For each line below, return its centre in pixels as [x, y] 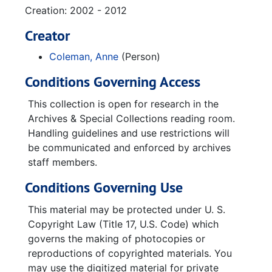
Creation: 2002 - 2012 [76, 10]
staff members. [63, 162]
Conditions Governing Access [113, 82]
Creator [47, 36]
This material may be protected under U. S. [127, 209]
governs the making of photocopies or [117, 239]
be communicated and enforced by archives [129, 148]
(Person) [139, 56]
